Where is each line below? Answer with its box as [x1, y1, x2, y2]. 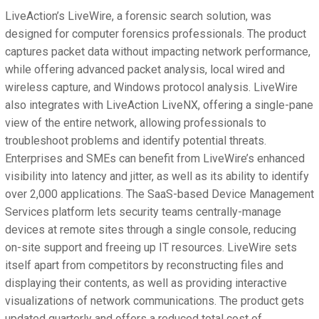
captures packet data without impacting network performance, [5, 45, 310, 59]
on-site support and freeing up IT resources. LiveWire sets [5, 241, 297, 255]
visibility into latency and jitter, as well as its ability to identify [5, 169, 309, 184]
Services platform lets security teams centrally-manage [5, 205, 281, 219]
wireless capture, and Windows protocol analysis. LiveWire [5, 80, 298, 95]
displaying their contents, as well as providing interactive [5, 276, 287, 291]
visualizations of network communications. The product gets [5, 294, 304, 308]
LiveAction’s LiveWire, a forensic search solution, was [5, 9, 271, 23]
